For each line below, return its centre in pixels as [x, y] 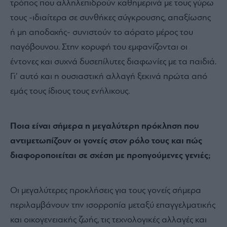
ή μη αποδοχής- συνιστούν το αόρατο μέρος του [102, 32]
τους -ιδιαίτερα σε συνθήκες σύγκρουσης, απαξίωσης [110, 18]
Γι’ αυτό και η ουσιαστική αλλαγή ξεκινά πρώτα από [109, 77]
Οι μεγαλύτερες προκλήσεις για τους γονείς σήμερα [106, 191]
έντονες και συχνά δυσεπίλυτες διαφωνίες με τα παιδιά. [113, 62]
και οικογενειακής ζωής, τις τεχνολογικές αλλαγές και [108, 220]
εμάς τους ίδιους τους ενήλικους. [70, 91]
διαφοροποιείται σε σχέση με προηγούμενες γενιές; [110, 156]
